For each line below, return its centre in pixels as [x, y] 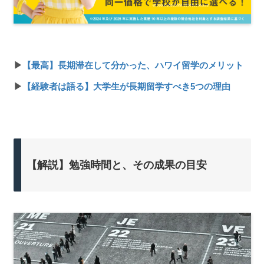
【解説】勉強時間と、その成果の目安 [116, 165]
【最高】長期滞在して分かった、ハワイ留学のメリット [133, 65]
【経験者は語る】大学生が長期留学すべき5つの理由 [126, 86]
